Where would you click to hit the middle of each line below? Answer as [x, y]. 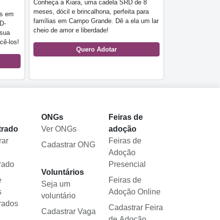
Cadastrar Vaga [69, 211]
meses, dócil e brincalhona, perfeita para [91, 11]
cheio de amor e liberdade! [71, 30]
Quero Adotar [96, 49]
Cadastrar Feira [136, 207]
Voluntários [63, 172]
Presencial [127, 164]
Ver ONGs [59, 129]
